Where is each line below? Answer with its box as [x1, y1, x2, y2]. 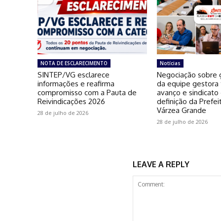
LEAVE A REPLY [132, 159, 189, 169]
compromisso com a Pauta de [37, 87, 137, 97]
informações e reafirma [37, 78, 114, 88]
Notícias [160, 59, 181, 67]
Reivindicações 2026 [37, 96, 105, 106]
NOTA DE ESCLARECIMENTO [40, 59, 108, 67]
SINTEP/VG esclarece [37, 70, 110, 79]
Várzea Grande [157, 105, 207, 115]
